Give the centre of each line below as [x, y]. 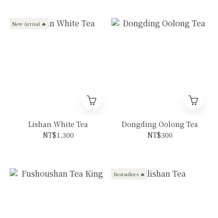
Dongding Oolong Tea [160, 124]
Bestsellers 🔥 [129, 174]
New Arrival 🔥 [29, 23]
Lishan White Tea [58, 124]
